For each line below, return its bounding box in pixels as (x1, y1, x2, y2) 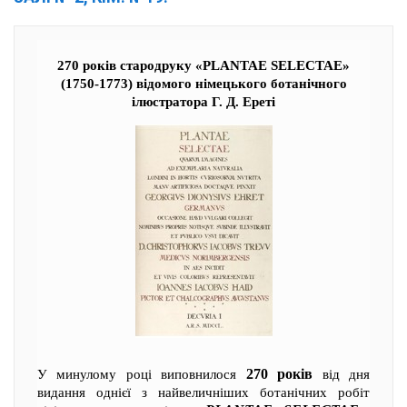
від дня (313, 367, 371, 382)
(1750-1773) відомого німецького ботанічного (60, 76, 347, 91)
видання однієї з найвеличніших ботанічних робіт (37, 385, 370, 400)
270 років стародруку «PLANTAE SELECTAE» (57, 58, 350, 73)
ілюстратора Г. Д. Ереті (132, 94, 275, 109)
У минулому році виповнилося (37, 367, 246, 382)
